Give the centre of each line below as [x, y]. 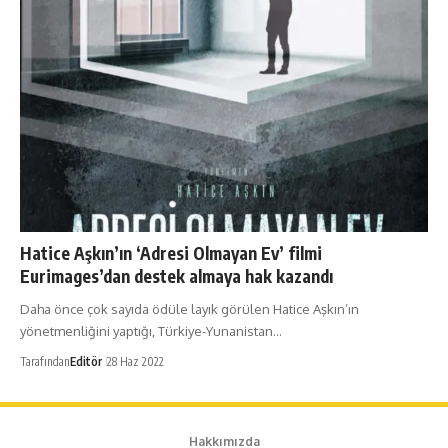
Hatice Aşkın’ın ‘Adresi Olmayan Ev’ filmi [171, 253]
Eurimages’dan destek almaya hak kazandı [176, 276]
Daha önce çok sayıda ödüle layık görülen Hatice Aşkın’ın [189, 309]
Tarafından [45, 362]
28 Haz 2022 [135, 362]
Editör [86, 362]
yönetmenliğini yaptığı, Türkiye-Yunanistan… [151, 331]
